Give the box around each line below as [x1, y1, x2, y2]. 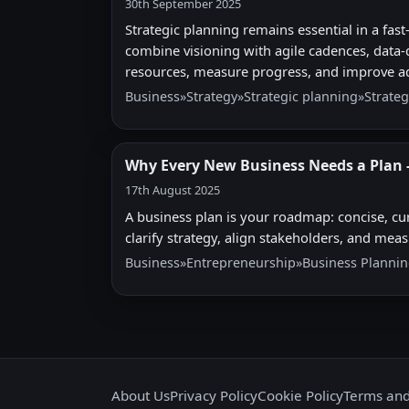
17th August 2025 [125, 182, 220, 199]
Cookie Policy [257, 385, 343, 404]
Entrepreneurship [186, 253, 296, 271]
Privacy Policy [170, 385, 257, 404]
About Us [111, 385, 170, 404]
